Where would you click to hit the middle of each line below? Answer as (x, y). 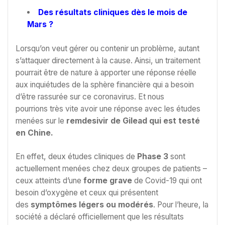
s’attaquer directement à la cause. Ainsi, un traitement (108, 60)
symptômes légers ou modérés (92, 205)
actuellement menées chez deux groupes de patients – (111, 169)
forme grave (108, 181)
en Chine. (34, 133)
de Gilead (129, 121)
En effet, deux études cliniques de (76, 157)
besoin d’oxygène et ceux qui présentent (87, 193)
